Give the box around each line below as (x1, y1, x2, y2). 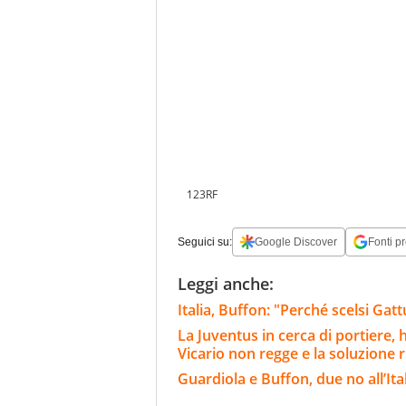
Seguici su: (178, 236, 232, 249)
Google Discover (255, 236, 337, 249)
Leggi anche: (178, 273, 274, 295)
